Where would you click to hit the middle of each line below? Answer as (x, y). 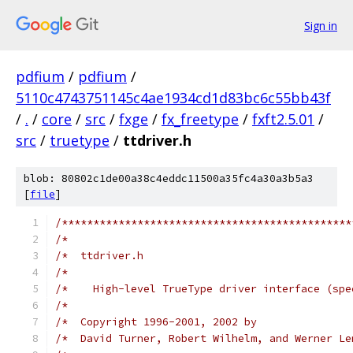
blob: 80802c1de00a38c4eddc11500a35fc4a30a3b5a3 (169, 178)
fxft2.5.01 (283, 119)
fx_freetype (200, 119)
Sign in (321, 25)
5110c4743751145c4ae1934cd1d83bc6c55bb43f (173, 98)
